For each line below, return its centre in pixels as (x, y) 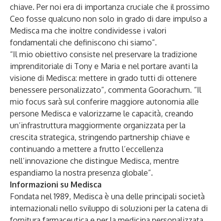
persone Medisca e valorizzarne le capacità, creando (102, 113)
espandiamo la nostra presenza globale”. (81, 173)
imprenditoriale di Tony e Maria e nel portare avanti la (104, 66)
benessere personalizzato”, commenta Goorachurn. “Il (106, 90)
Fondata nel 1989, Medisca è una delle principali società (107, 196)
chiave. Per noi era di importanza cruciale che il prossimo (110, 7)
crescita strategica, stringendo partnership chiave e (100, 137)
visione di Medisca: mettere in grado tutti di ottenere (103, 78)
